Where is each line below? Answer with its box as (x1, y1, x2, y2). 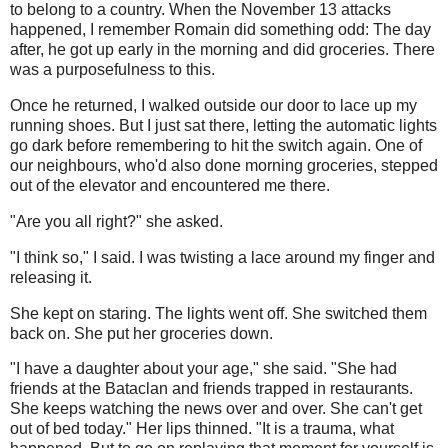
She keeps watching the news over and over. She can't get (10, 400, 422, 418)
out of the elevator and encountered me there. (10, 177, 330, 195)
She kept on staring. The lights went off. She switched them (10, 304, 427, 322)
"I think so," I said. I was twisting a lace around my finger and (10, 248, 435, 266)
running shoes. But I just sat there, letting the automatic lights (10, 117, 437, 135)
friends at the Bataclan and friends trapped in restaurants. (10, 380, 413, 398)
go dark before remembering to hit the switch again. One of (10, 137, 422, 155)
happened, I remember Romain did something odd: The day (10, 21, 431, 39)
